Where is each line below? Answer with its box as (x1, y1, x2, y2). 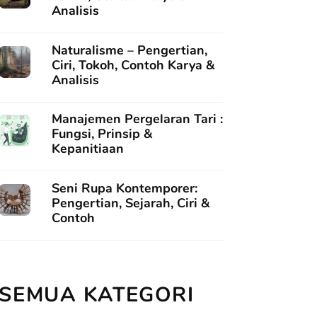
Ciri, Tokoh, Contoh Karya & (52, 56, 214, 74)
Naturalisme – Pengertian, (52, 41, 207, 59)
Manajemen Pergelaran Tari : (52, 110, 223, 127)
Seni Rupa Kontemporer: (52, 179, 197, 197)
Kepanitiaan (52, 140, 124, 157)
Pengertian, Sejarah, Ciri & (52, 194, 209, 212)
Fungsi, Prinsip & (52, 125, 152, 142)
